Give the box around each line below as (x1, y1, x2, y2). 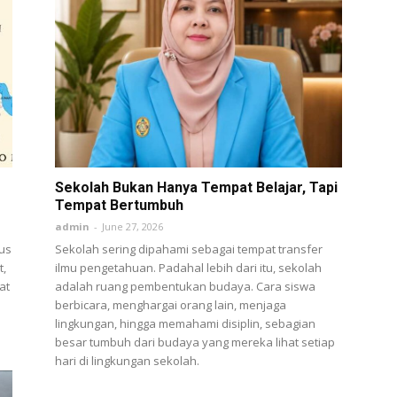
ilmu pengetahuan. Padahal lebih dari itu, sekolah (55, 259, 322, 276)
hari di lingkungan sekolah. (55, 352, 199, 369)
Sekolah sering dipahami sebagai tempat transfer (55, 240, 323, 257)
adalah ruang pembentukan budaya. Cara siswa (55, 277, 315, 294)
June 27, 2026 (102, 219, 163, 233)
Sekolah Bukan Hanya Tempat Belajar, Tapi (55, 178, 338, 196)
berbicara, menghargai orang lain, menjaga (55, 296, 286, 313)
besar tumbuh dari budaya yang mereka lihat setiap (55, 333, 335, 350)
